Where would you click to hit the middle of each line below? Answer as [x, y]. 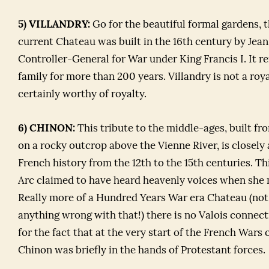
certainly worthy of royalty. [82, 95]
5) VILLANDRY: [54, 25]
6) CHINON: [47, 129]
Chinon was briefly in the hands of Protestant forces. [142, 251]
